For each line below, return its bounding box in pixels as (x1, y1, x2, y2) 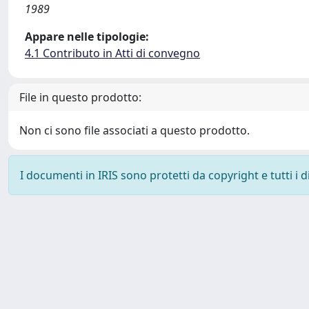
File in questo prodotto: (19, 90, 141, 105)
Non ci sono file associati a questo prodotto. (19, 123, 250, 138)
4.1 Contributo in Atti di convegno (25, 46, 200, 61)
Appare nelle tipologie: (25, 29, 149, 44)
